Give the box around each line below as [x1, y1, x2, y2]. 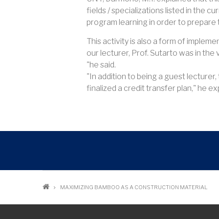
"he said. [87, 60, 116, 70]
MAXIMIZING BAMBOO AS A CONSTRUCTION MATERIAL [60, 184, 207, 191]
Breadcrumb [43, 181, 141, 199]
